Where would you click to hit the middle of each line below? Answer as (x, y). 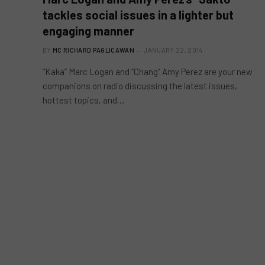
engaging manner (88, 31)
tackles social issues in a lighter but (138, 15)
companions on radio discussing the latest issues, (140, 86)
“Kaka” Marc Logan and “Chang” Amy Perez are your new (148, 72)
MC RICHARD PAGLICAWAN (93, 50)
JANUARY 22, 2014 (173, 50)
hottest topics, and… (83, 100)
